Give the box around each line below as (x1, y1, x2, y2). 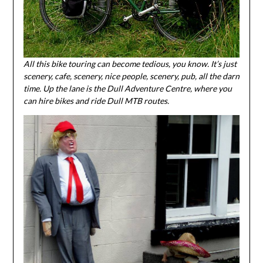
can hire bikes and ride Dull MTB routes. (23, 95, 169, 106)
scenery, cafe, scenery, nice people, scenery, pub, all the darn (23, 70, 240, 81)
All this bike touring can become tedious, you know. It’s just (23, 58, 237, 69)
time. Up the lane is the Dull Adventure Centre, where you (23, 83, 232, 93)
